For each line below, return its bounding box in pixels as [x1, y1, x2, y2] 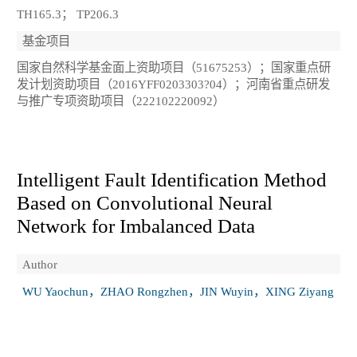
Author [22, 257, 57, 271]
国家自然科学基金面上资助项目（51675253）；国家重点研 [17, 61, 331, 75]
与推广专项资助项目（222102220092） [17, 94, 225, 108]
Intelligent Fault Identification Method [17, 168, 327, 190]
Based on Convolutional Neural [17, 191, 273, 214]
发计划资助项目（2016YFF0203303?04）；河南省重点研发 [17, 77, 330, 92]
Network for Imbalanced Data [17, 214, 255, 237]
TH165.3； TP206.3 [17, 7, 119, 22]
